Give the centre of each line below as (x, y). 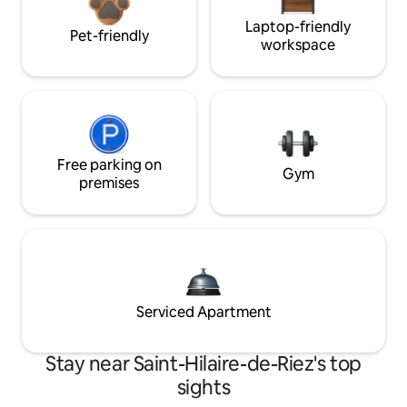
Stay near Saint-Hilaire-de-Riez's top (203, 363)
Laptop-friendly (298, 26)
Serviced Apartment (203, 312)
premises (109, 183)
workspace (298, 45)
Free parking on (109, 164)
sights (203, 387)
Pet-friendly (109, 35)
